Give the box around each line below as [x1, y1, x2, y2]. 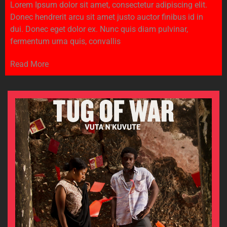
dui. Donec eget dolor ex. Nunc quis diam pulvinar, [10, 24, 188, 34]
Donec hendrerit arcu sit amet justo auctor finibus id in [10, 12, 203, 22]
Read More [10, 59, 49, 69]
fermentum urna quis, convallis [10, 36, 121, 46]
